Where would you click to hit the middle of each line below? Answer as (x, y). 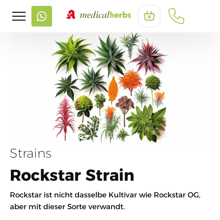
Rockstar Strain (72, 175)
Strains (30, 153)
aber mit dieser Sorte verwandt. (67, 206)
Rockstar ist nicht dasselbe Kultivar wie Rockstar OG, (105, 194)
